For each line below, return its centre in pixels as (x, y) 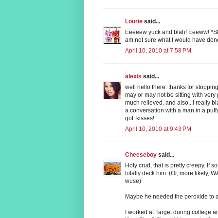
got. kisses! (140, 118)
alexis (133, 76)
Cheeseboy (141, 154)
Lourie (134, 21)
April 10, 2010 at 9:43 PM (158, 129)
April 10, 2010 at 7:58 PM (158, 50)
